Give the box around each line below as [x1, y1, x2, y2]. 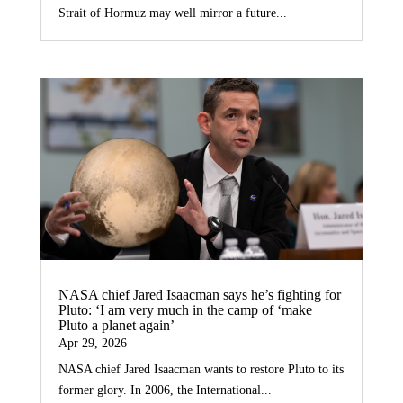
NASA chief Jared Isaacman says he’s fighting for [58, 287, 341, 303]
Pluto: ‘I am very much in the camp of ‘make [58, 302, 312, 318]
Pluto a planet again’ [58, 318, 175, 334]
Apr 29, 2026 [58, 336, 127, 351]
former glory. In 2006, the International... [58, 383, 272, 398]
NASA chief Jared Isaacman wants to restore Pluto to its [58, 363, 344, 377]
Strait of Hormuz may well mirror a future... [58, 6, 287, 21]
